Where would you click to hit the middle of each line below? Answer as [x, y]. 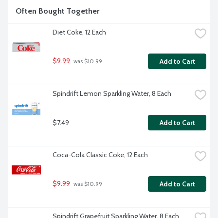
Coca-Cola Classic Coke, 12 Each [100, 155]
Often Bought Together [57, 11]
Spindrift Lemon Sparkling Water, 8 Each [112, 94]
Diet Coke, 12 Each [79, 32]
